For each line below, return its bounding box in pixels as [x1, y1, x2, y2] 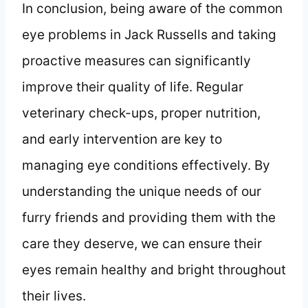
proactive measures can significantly [22, 52, 251, 69]
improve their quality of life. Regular [22, 78, 243, 95]
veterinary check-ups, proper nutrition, [22, 104, 261, 121]
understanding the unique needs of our [22, 183, 261, 199]
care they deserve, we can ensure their [22, 235, 262, 252]
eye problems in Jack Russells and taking [22, 26, 276, 43]
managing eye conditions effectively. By [22, 157, 270, 173]
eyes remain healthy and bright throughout [22, 261, 286, 278]
